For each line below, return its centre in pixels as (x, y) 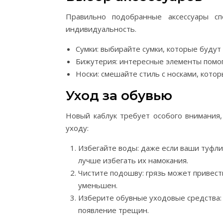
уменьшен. (98, 185)
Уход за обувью (119, 96)
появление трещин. (113, 210)
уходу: (77, 128)
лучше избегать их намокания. (133, 160)
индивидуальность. (101, 29)
